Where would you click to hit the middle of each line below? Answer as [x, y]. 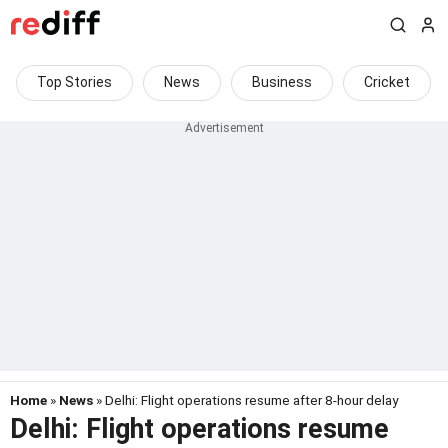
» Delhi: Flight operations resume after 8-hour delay [245, 400]
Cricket [387, 82]
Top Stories [74, 82]
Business [282, 82]
